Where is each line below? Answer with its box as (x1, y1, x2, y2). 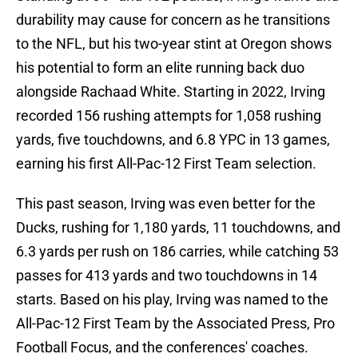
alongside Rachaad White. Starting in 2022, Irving (16, 83, 325, 101)
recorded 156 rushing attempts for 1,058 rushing (16, 107, 321, 125)
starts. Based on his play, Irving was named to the (16, 291, 328, 308)
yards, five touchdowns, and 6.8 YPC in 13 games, (16, 131, 330, 149)
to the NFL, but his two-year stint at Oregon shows (16, 35, 332, 53)
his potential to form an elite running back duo (16, 59, 304, 77)
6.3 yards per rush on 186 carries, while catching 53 (16, 243, 339, 261)
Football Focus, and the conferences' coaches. (16, 339, 308, 356)
